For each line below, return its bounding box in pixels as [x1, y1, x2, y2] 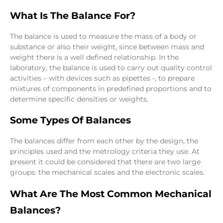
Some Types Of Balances [10, 114, 131, 126]
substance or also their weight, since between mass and [10, 42, 204, 51]
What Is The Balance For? [10, 9, 135, 21]
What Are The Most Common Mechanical [10, 187, 212, 200]
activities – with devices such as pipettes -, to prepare [10, 73, 195, 83]
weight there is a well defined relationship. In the [10, 52, 179, 62]
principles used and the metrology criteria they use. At [10, 147, 200, 156]
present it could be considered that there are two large [10, 157, 201, 167]
